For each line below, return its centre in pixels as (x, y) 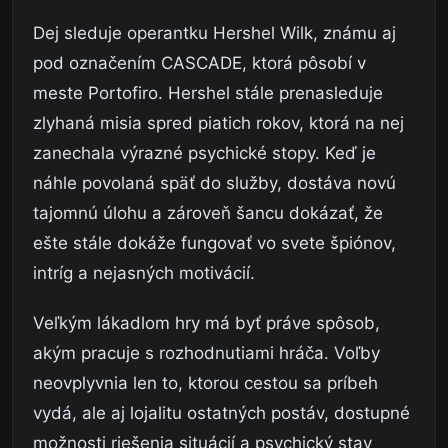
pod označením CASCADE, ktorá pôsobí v (199, 63)
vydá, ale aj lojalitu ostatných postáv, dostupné (221, 413)
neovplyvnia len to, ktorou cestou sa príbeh (205, 383)
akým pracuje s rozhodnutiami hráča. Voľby (206, 353)
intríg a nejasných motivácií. (144, 273)
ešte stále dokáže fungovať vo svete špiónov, (214, 243)
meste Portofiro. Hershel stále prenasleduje (208, 93)
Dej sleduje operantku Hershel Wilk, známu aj (214, 33)
